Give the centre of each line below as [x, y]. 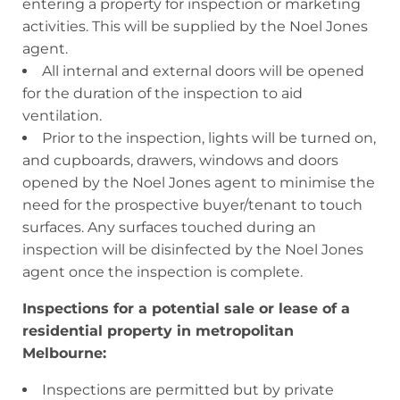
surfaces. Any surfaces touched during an [169, 227]
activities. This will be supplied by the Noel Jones [195, 26]
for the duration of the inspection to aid [162, 93]
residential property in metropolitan [158, 330]
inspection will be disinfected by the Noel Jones [193, 249]
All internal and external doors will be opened [203, 71]
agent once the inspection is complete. [162, 271]
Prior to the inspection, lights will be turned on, [209, 137]
